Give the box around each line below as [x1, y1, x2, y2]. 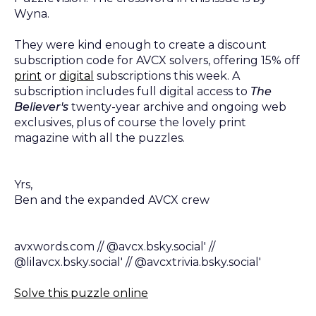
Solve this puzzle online [14, 286, 148, 300]
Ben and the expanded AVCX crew [14, 193, 209, 207]
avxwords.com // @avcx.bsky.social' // [14, 239, 215, 253]
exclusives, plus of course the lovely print [14, 115, 246, 129]
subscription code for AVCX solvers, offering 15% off [14, 53, 300, 67]
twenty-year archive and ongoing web [68, 99, 286, 114]
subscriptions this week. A [94, 68, 240, 83]
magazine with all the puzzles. [14, 130, 185, 145]
